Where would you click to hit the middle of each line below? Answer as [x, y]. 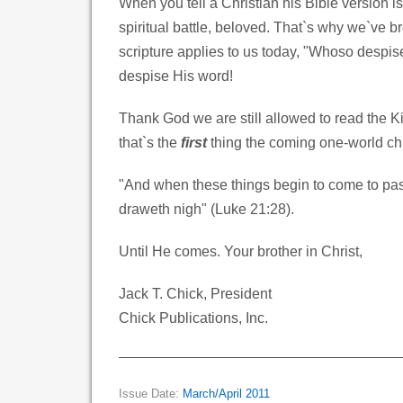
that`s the [150, 142]
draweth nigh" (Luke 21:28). [206, 209]
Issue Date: [151, 394]
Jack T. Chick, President [195, 293]
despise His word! [176, 76]
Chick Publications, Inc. [193, 318]
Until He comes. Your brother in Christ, [241, 251]
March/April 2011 [226, 394]
